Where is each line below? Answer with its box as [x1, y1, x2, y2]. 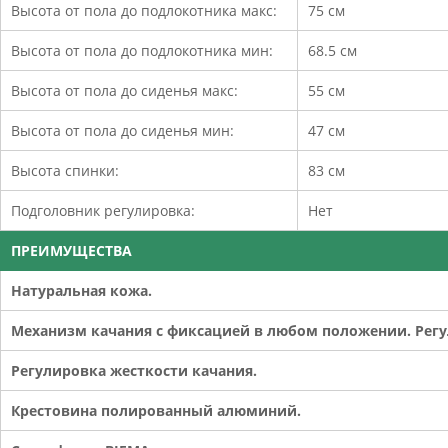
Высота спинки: [11, 160, 119, 180]
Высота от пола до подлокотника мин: [11, 40, 273, 60]
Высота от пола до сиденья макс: [11, 80, 238, 100]
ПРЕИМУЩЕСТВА [11, 240, 132, 260]
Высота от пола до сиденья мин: [11, 120, 234, 140]
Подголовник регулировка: [11, 200, 195, 220]
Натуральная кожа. [11, 280, 152, 300]
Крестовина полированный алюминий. [11, 400, 301, 420]
